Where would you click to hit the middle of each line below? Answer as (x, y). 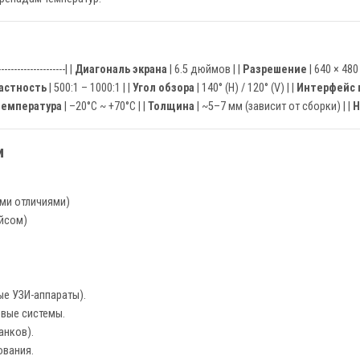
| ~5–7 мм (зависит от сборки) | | (274, 106)
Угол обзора (164, 88)
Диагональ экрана (121, 70)
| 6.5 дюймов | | (205, 70)
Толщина (171, 106)
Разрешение (275, 70)
